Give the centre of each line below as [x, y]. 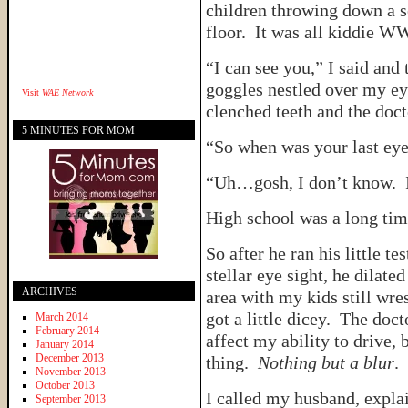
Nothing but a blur [326, 362]
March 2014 [62, 316]
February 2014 [67, 330]
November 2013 [71, 371]
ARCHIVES [50, 291]
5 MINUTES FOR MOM [78, 130]
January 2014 [65, 344]
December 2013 [70, 357]
